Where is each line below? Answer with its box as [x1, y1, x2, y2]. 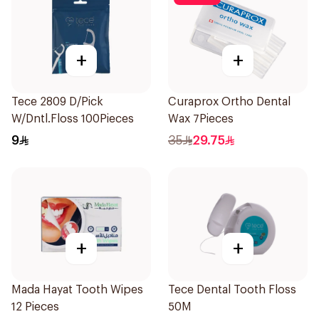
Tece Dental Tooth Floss [168, 284, 296, 296]
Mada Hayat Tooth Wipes [11, 284, 143, 296]
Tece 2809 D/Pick [11, 96, 103, 108]
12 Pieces [11, 301, 59, 313]
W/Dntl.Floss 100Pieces [11, 113, 134, 125]
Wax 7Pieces [168, 113, 234, 125]
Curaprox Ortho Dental [168, 96, 291, 108]
